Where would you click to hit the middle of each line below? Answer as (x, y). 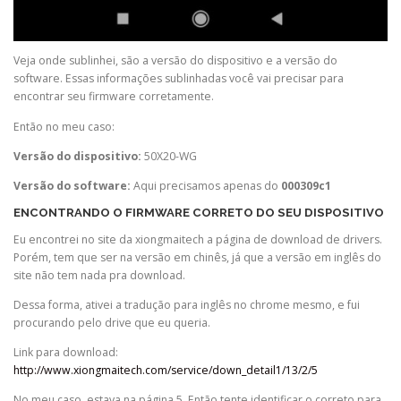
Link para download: (66, 353)
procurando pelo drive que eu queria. (112, 323)
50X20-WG (169, 156)
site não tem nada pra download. (99, 276)
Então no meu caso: (64, 126)
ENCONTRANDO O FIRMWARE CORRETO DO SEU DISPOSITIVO (199, 212)
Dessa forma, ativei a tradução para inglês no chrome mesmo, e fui (187, 305)
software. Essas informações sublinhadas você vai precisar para (179, 79)
